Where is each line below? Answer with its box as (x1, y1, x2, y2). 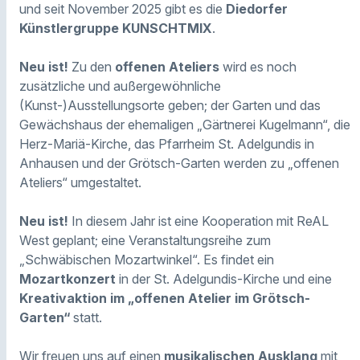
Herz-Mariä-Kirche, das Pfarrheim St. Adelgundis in (19, 135, 314, 152)
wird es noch (219, 58, 297, 75)
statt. (70, 309, 102, 325)
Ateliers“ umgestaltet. (19, 174, 141, 190)
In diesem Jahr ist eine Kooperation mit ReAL (68, 212, 329, 229)
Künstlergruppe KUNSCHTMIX (19, 19, 212, 36)
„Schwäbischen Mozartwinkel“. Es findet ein (19, 251, 274, 268)
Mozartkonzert (19, 270, 116, 287)
